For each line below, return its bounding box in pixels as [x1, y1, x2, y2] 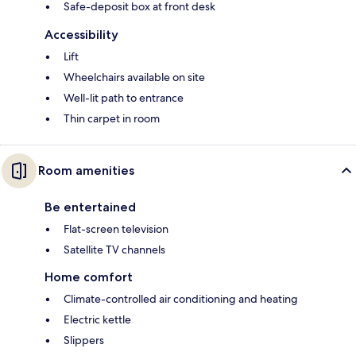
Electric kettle [64, 312, 131, 327]
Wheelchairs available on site [64, 70, 205, 85]
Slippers [64, 333, 104, 348]
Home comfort [44, 269, 133, 285]
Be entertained [44, 199, 136, 215]
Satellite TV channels [64, 242, 165, 257]
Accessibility [44, 27, 118, 43]
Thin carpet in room [64, 111, 160, 126]
